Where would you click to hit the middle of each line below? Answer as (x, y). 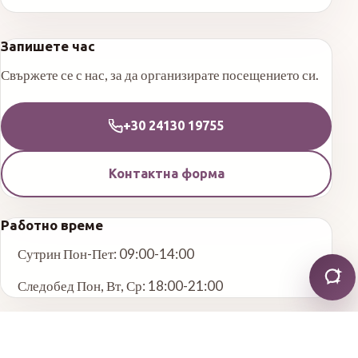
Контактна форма (166, 173)
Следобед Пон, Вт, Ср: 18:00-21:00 (120, 286)
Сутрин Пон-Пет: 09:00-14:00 (105, 254)
